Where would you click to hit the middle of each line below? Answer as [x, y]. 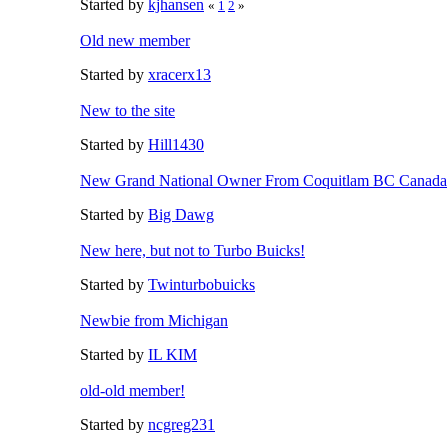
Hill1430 [176, 144]
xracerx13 [179, 74]
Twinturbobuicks [201, 284]
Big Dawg [181, 214]
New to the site [127, 110]
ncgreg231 [181, 424]
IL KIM [172, 354]
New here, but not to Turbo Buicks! [192, 250]
